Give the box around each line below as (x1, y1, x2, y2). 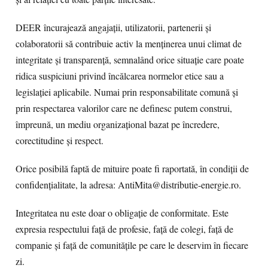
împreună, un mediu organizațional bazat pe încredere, (16, 118, 220, 131)
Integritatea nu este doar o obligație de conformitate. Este (16, 206, 229, 220)
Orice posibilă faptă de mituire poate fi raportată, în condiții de (16, 162, 249, 175)
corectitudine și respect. (16, 134, 103, 147)
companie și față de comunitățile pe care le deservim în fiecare (16, 239, 248, 252)
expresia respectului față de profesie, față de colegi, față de (16, 223, 233, 236)
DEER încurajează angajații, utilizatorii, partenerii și (16, 21, 211, 34)
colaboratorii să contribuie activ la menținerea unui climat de (16, 37, 242, 50)
